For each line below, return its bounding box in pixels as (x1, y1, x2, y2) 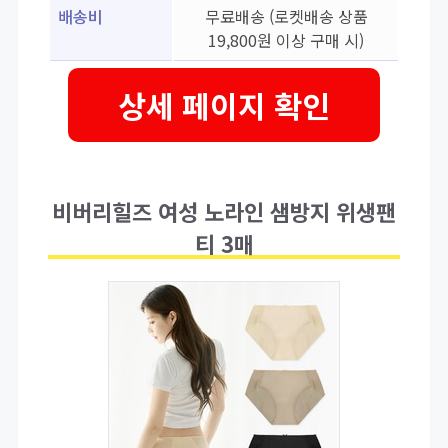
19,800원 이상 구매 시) (208, 28, 364, 53)
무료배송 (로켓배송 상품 (204, 4, 368, 29)
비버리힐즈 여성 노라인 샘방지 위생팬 (52, 195, 396, 228)
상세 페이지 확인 (118, 83, 330, 128)
